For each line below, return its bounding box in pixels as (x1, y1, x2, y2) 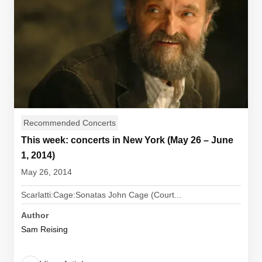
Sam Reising (21, 225, 68, 234)
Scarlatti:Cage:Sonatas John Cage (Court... (21, 190, 181, 199)
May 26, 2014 (21, 167, 72, 177)
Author (21, 211, 49, 220)
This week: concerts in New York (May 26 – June (21, 135, 233, 145)
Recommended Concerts (23, 118, 116, 127)
